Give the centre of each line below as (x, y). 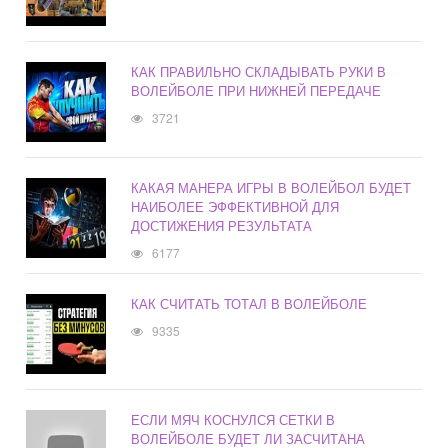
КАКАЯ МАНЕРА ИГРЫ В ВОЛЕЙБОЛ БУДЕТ (271, 188)
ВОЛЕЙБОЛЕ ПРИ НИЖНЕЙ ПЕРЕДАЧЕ (256, 91)
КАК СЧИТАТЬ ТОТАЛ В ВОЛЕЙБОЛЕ (249, 304)
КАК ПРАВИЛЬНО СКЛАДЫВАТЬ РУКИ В (259, 72)
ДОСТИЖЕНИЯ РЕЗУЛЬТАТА (222, 226)
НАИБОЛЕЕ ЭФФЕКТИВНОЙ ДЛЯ (235, 207)
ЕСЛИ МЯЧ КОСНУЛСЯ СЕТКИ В (233, 420)
